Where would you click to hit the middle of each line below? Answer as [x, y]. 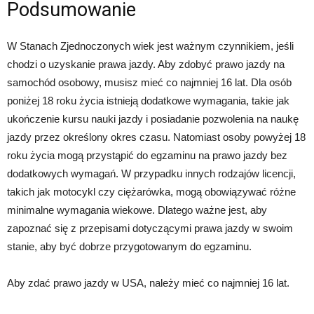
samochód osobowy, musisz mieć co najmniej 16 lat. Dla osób [149, 82]
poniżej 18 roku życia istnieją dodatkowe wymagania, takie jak [148, 100]
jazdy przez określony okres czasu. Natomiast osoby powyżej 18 [156, 137]
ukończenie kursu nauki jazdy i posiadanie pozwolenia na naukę [153, 118]
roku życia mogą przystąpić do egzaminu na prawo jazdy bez [147, 155]
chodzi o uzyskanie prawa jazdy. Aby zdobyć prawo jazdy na [146, 64]
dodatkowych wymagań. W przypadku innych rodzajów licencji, [151, 173]
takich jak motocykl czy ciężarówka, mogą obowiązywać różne [151, 191]
